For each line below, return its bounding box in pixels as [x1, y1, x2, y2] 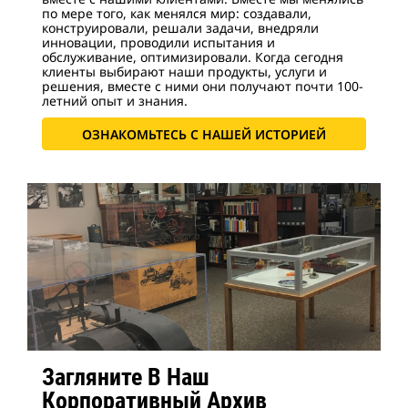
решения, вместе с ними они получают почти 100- [42, 77, 363, 95]
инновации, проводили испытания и [42, 34, 275, 51]
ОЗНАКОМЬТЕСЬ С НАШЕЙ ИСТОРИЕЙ [82, 125, 326, 143]
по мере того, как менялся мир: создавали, [42, 5, 311, 22]
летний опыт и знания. [42, 92, 191, 109]
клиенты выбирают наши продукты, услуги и [42, 63, 327, 80]
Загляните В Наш [42, 363, 209, 391]
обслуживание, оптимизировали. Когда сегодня [42, 48, 343, 66]
